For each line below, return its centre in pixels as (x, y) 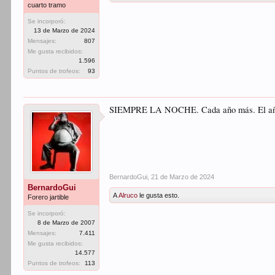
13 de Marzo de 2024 (65, 30)
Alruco (128, 195)
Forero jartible (48, 197)
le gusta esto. (159, 195)
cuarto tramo (47, 5)
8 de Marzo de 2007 (67, 223)
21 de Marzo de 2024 (183, 177)
